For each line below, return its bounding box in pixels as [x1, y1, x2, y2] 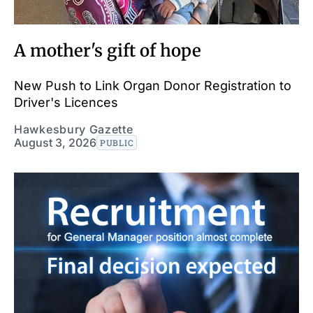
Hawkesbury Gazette [14, 122, 133, 136]
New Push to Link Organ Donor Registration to [14, 78, 291, 93]
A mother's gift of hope [14, 39, 201, 61]
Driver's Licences [14, 94, 118, 110]
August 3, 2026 [14, 135, 96, 150]
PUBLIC [100, 136, 134, 148]
